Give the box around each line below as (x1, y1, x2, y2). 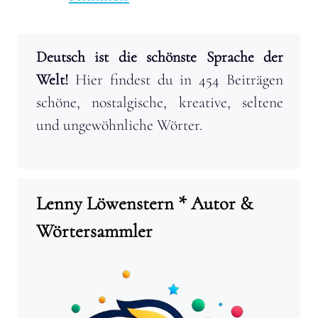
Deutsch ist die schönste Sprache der (36, 47, 283, 66)
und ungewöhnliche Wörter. (36, 115, 202, 134)
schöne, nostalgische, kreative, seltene (36, 92, 283, 111)
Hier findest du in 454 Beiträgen (68, 70, 283, 89)
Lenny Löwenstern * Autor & (36, 192, 253, 215)
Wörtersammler (36, 219, 153, 243)
